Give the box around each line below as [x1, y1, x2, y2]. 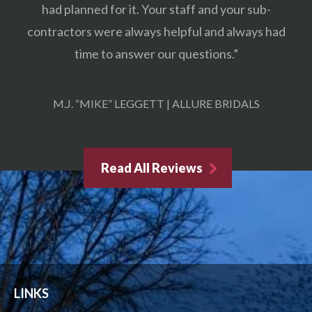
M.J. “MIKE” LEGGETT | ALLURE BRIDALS [52, 97, 260, 111]
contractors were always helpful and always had [26, 24, 286, 40]
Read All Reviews [101, 160, 203, 176]
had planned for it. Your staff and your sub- [41, 1, 271, 17]
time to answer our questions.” [74, 46, 238, 62]
